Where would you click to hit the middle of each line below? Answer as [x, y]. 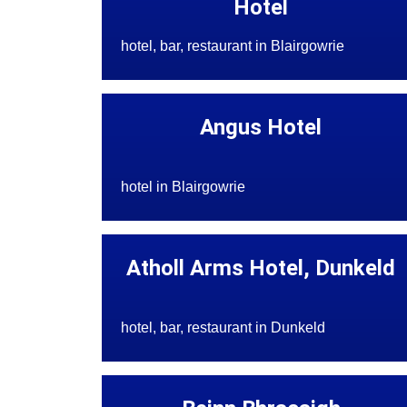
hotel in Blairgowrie [183, 187]
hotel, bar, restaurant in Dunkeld [223, 328]
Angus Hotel [261, 128]
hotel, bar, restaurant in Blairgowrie [232, 46]
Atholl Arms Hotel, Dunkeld [261, 268]
